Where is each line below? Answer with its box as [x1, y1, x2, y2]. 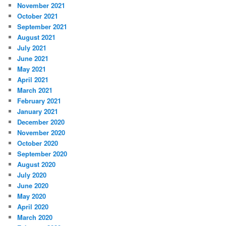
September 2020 [17, 148, 68, 158]
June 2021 [17, 53, 49, 63]
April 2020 [17, 201, 49, 211]
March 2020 [17, 212, 53, 222]
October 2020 [17, 138, 59, 148]
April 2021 [17, 74, 49, 84]
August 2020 [17, 159, 56, 169]
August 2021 [17, 32, 56, 42]
